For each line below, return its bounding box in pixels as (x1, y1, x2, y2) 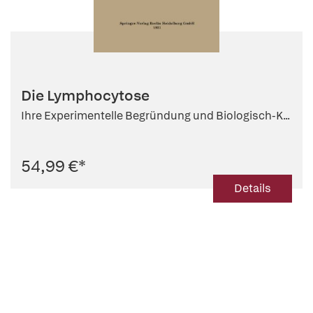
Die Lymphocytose (21, 86, 150, 105)
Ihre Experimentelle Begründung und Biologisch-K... (21, 108, 290, 124)
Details (234, 181, 271, 196)
